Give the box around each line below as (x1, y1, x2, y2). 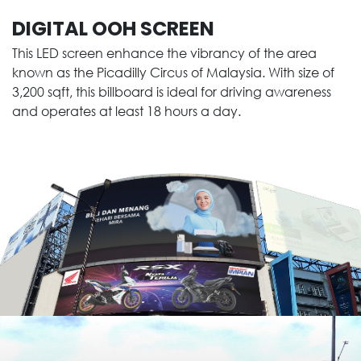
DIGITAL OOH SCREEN (12, 15, 214, 42)
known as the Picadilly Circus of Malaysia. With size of (12, 63, 334, 81)
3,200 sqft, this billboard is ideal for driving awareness (12, 82, 331, 100)
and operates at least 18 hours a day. (12, 102, 241, 119)
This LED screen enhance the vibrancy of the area (12, 44, 317, 61)
